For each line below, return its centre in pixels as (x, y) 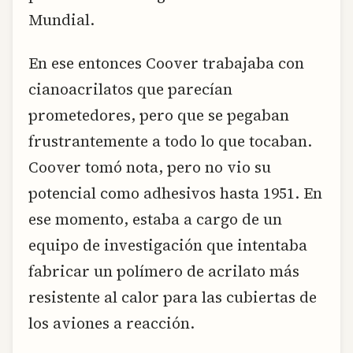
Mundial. (61, 19)
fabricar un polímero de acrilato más (164, 271)
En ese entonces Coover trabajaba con (166, 63)
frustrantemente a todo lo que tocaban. (170, 141)
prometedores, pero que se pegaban (159, 115)
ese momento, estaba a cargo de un (155, 219)
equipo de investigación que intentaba (168, 245)
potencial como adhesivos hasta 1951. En (175, 193)
